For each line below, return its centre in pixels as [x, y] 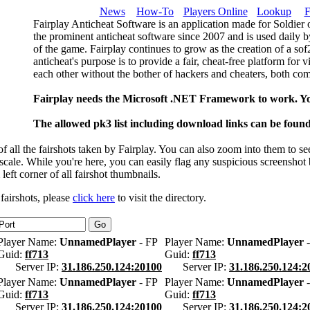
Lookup [274, 11]
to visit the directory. [161, 198]
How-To [155, 11]
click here [94, 198]
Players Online [215, 11]
